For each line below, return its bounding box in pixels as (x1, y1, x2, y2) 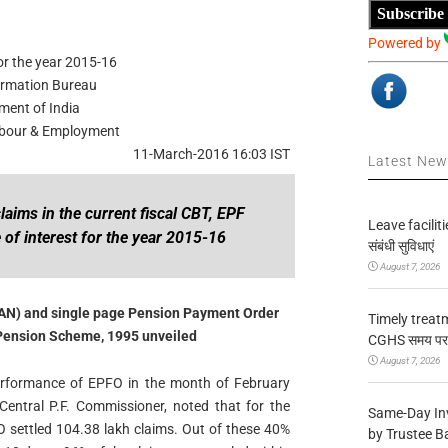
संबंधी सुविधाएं (368, 237, 435, 254)
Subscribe (377, 5, 445, 23)
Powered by (368, 34, 445, 51)
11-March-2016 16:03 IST (133, 146, 291, 162)
